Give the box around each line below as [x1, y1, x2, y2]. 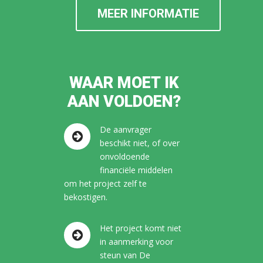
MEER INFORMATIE [97, 6, 199, 21]
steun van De [100, 249, 150, 261]
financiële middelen [100, 164, 173, 176]
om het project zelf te [64, 178, 147, 189]
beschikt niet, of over [100, 137, 180, 149]
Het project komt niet [100, 222, 181, 234]
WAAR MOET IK [69, 73, 179, 92]
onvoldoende [100, 151, 150, 162]
